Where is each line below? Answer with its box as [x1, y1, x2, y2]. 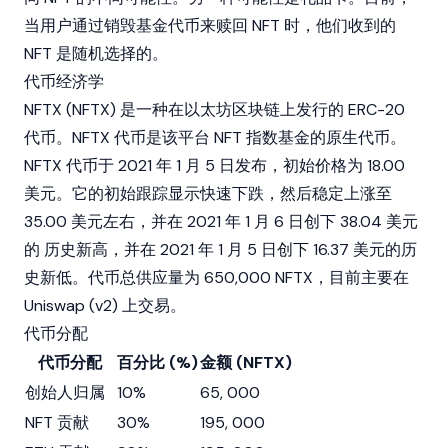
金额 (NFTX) [200, 352, 292, 373]
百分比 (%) [117, 352, 198, 373]
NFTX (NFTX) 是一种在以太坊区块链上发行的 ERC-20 [24, 99, 405, 120]
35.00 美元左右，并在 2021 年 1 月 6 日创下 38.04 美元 [24, 211, 418, 232]
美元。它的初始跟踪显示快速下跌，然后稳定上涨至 [24, 183, 392, 204]
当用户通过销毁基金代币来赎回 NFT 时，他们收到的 [24, 15, 396, 36]
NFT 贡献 [25, 412, 89, 433]
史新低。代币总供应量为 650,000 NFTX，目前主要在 [24, 267, 409, 288]
